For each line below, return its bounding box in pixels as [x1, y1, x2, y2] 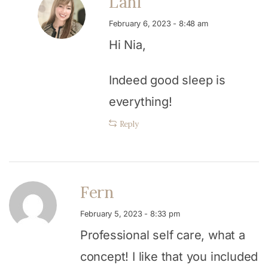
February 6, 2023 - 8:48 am [108, 18, 208, 28]
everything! [108, 94, 172, 109]
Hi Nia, [108, 37, 146, 52]
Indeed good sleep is [108, 72, 226, 87]
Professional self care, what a [80, 227, 245, 242]
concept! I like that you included [80, 249, 258, 264]
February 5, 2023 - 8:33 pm [80, 208, 180, 218]
